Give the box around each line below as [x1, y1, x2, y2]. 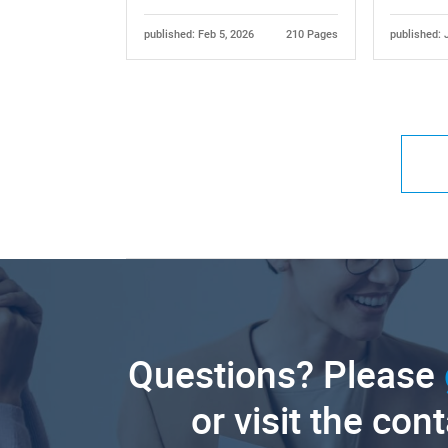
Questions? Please [128, 349, 445, 400]
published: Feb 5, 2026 [143, 27, 254, 41]
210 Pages [286, 27, 339, 41]
